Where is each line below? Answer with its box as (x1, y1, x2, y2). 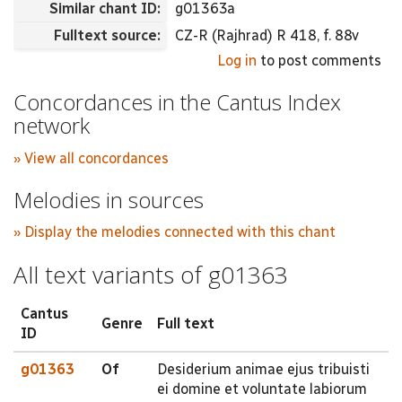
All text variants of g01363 (13, 258, 288, 291)
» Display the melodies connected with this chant (13, 223, 336, 240)
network (13, 110, 90, 140)
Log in (217, 52, 257, 69)
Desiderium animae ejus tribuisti (157, 360, 370, 378)
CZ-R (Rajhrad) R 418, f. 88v (175, 27, 359, 44)
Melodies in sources (13, 184, 204, 214)
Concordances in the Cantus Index (13, 87, 341, 117)
